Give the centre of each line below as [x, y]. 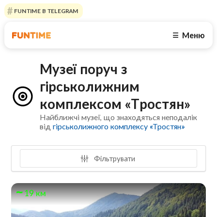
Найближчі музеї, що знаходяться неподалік [119, 117]
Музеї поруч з [84, 69]
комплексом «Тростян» [115, 104]
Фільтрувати [113, 158]
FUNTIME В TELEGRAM [45, 11]
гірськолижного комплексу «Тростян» [119, 126]
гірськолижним [90, 86]
